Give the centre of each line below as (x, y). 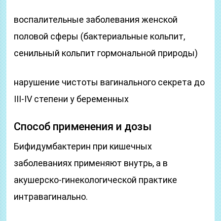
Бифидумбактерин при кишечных (83, 146)
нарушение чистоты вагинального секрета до (110, 82)
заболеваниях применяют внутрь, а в (91, 163)
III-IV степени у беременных (72, 99)
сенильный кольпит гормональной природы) (106, 53)
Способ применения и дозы (83, 127)
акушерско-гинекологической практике (96, 180)
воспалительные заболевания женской (96, 19)
